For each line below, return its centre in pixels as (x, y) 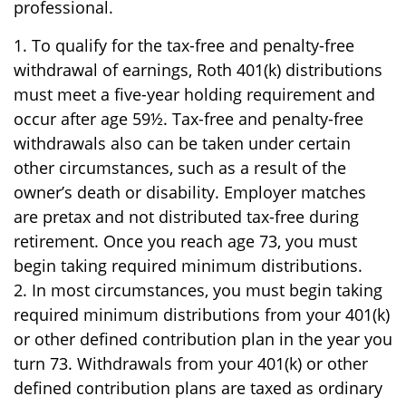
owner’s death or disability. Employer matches (190, 192)
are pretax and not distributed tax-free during (186, 217)
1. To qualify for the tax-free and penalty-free (184, 45)
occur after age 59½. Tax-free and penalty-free (188, 119)
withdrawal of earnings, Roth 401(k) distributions (198, 70)
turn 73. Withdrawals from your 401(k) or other (191, 363)
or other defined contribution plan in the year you (203, 339)
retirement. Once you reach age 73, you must (185, 241)
